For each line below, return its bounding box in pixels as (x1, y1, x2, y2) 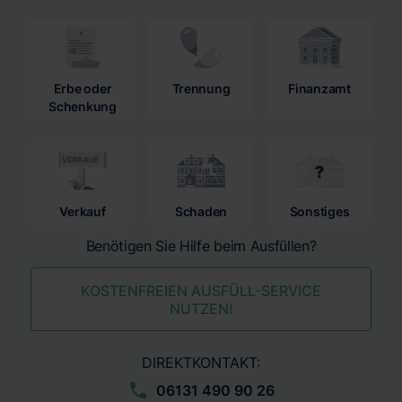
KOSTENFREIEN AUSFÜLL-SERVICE (81, 282, 321, 300)
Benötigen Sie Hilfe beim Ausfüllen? (85, 237, 317, 255)
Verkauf (59, 204, 106, 219)
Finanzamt (288, 81, 351, 96)
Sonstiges (289, 204, 350, 219)
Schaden (174, 204, 228, 219)
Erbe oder (53, 81, 112, 96)
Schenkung (48, 99, 117, 114)
